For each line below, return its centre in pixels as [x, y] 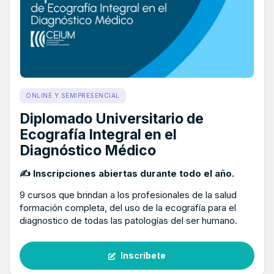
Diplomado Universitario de [112, 119]
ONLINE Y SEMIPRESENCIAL [73, 96]
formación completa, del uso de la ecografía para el [128, 208]
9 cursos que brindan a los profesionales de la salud [128, 195]
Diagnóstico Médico [88, 151]
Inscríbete [143, 256]
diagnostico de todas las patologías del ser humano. [128, 221]
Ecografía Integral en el [98, 135]
